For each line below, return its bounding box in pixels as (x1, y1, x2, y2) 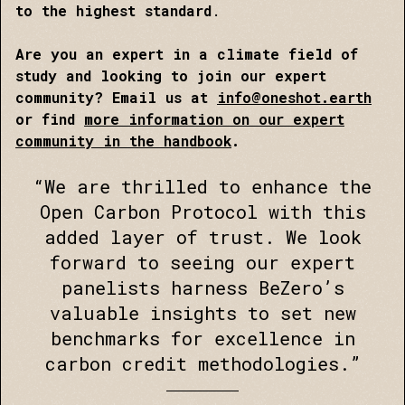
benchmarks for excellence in (50, 326, 355, 350)
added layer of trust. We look (43, 225, 362, 249)
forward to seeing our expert (50, 250, 355, 274)
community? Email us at (15, 88, 217, 107)
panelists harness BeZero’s (61, 276, 344, 299)
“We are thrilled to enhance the (33, 174, 372, 198)
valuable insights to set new (49, 301, 356, 325)
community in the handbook (15, 131, 231, 150)
